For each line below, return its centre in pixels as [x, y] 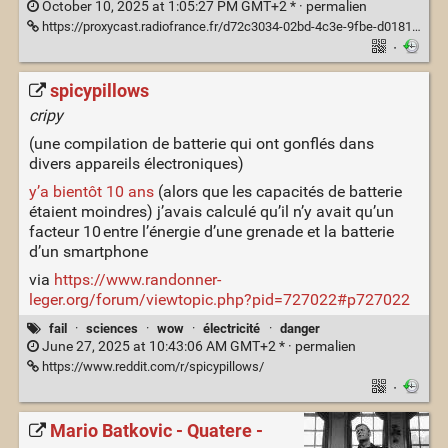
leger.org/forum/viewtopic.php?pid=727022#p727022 [219, 300]
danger [299, 328]
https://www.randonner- [137, 280]
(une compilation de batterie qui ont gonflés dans [201, 144]
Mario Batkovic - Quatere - [156, 431]
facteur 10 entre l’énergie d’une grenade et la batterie [211, 232]
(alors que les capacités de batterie [277, 192]
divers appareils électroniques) [136, 164]
